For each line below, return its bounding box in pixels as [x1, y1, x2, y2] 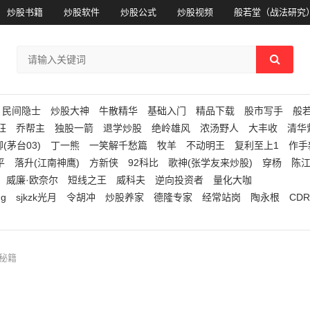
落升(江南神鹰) [14, 157, 80, 168]
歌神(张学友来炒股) [167, 157, 253, 168]
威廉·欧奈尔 [6, 174, 58, 185]
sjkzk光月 [15, 192, 57, 203]
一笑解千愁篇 [89, 140, 147, 151]
